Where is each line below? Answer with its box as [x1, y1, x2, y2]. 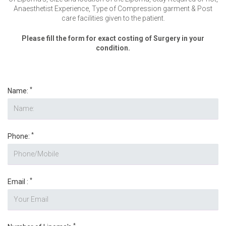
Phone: [8, 132, 31, 140]
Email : [8, 177, 30, 186]
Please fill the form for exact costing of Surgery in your [22, 34, 204, 42]
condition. [96, 43, 130, 52]
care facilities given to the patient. [61, 14, 165, 23]
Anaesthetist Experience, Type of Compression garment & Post [14, 5, 212, 13]
